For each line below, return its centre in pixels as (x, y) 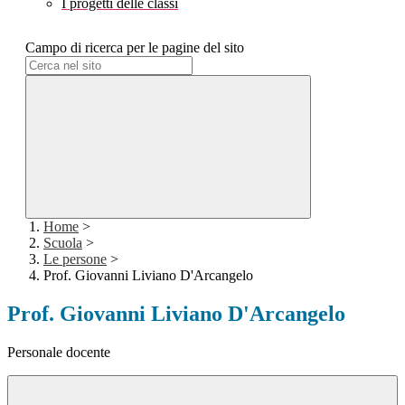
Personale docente (59, 353)
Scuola (63, 243)
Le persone (75, 259)
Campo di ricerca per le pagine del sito (135, 48)
